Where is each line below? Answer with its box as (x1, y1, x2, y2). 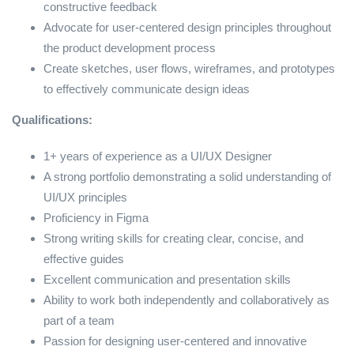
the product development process (43, 41, 216, 55)
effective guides (43, 252, 124, 265)
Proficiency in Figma (43, 211, 149, 224)
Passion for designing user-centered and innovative (43, 334, 307, 348)
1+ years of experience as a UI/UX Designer (43, 149, 272, 163)
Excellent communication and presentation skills (43, 273, 291, 286)
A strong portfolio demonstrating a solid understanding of (43, 170, 331, 183)
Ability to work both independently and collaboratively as (43, 293, 330, 307)
